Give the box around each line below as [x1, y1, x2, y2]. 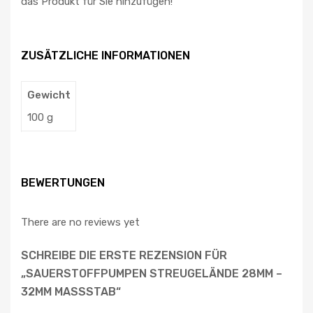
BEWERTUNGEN [21, 175, 105, 189]
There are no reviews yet [21, 216, 140, 229]
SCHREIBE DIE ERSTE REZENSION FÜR [21, 248, 227, 262]
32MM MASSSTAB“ [21, 284, 121, 298]
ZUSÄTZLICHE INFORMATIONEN [21, 48, 190, 62]
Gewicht [27, 89, 71, 102]
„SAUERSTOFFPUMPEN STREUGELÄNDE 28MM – [21, 266, 282, 280]
